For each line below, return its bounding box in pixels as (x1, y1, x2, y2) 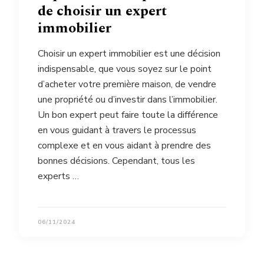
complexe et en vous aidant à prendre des (38, 139, 211, 153)
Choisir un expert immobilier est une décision (38, 47, 220, 61)
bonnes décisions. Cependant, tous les (38, 154, 195, 168)
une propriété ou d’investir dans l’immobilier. (38, 93, 217, 107)
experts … (38, 170, 79, 183)
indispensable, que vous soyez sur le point (38, 62, 212, 76)
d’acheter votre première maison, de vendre (38, 78, 216, 91)
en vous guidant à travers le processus (38, 124, 196, 137)
